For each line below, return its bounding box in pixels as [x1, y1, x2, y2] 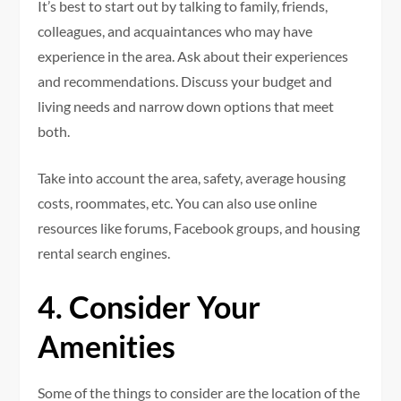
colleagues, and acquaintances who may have [38, 21, 313, 39]
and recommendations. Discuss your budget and [38, 72, 333, 90]
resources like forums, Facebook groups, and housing [38, 218, 361, 236]
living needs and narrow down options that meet [38, 97, 335, 115]
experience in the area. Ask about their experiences [38, 47, 349, 64]
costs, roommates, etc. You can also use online [38, 193, 318, 211]
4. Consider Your [38, 287, 261, 325]
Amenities [38, 327, 176, 364]
